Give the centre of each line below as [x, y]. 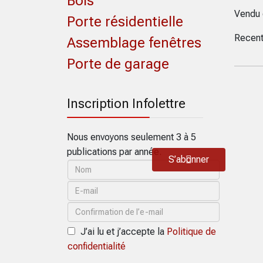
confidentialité [97, 246]
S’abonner [189, 159]
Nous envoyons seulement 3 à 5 [131, 137]
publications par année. [114, 151]
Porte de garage [118, 64]
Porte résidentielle [125, 21]
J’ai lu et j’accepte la [122, 231]
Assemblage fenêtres [134, 43]
